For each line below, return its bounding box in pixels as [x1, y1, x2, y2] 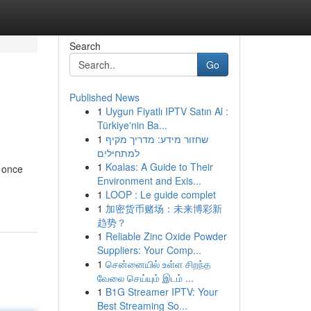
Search [69, 39, 101, 53]
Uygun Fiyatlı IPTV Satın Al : [105, 104, 228, 118]
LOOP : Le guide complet [105, 187, 216, 201]
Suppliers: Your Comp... [96, 243, 201, 257]
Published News [69, 90, 140, 104]
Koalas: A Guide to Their [105, 160, 213, 174]
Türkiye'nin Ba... [96, 118, 167, 132]
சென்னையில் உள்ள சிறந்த [105, 257, 211, 271]
